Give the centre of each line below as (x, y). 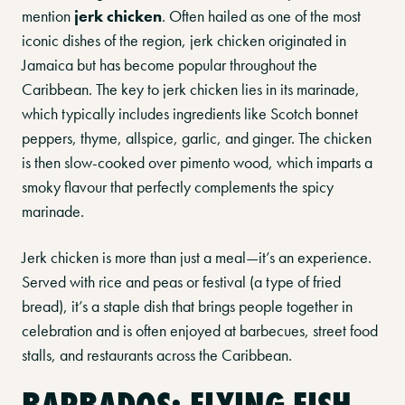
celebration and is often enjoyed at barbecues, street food (200, 330)
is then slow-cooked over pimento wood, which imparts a (197, 162)
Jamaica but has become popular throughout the (170, 65)
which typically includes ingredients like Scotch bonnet (190, 113)
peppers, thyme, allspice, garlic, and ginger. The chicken (197, 138)
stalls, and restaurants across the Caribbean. (157, 355)
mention (48, 16)
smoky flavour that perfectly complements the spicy (178, 187)
